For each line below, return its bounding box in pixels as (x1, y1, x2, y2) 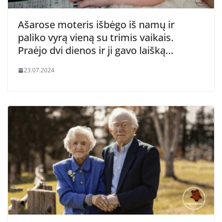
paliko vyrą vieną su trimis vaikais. (18, 31, 173, 45)
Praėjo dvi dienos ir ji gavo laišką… (18, 44, 173, 57)
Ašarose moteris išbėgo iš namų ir (18, 18, 174, 32)
